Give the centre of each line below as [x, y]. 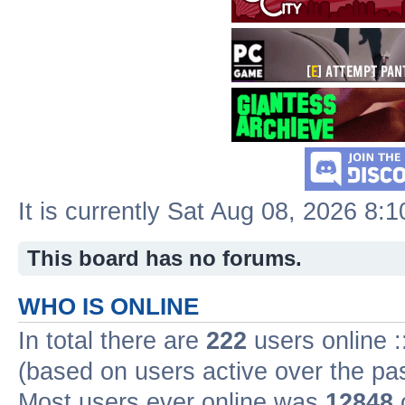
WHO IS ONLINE [108, 307]
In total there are [112, 341]
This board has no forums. [165, 259]
